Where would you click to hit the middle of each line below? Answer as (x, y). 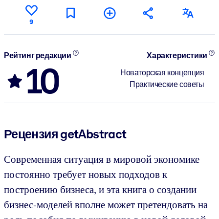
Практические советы (167, 84)
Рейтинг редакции (38, 56)
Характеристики (178, 56)
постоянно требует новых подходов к (86, 174)
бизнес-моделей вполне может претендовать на (106, 204)
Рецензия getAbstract (65, 134)
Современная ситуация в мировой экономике (102, 159)
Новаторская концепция (162, 72)
